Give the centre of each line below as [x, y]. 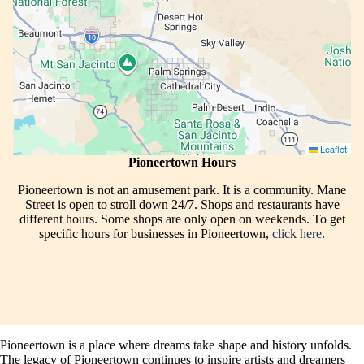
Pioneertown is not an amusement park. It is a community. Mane [182, 190]
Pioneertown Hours [182, 162]
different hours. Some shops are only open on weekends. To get [182, 219]
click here [297, 234]
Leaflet [332, 149]
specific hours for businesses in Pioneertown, [156, 234]
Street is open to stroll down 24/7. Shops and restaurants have [182, 205]
